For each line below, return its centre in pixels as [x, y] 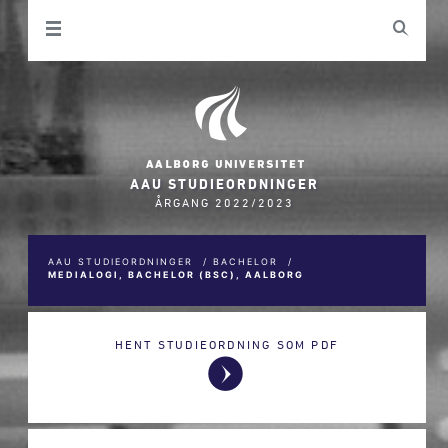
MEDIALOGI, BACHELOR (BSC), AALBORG [176, 274]
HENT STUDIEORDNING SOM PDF [227, 344]
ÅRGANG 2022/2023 [224, 202]
